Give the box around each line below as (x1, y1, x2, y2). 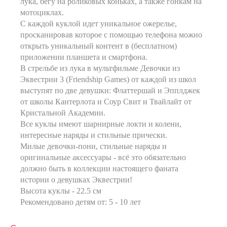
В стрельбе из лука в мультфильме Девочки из (20, 64, 180, 72)
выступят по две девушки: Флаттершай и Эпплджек (20, 86, 200, 95)
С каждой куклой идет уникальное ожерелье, (20, 19, 177, 28)
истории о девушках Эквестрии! (20, 175, 132, 184)
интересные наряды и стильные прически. (20, 131, 167, 139)
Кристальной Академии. (20, 108, 105, 117)
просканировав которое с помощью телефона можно (20, 30, 202, 39)
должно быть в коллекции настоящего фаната (20, 164, 178, 173)
